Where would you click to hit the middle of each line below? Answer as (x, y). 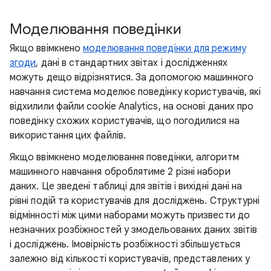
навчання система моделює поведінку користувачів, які (135, 92)
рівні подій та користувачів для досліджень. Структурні (135, 201)
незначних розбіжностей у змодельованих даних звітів (134, 230)
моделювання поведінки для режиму (165, 48)
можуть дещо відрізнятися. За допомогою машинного (132, 77)
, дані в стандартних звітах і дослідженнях (132, 63)
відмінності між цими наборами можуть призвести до (130, 215)
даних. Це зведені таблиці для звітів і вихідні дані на (126, 186)
